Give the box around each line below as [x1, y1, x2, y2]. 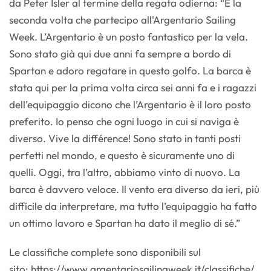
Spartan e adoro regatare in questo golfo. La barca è [9, 64, 251, 77]
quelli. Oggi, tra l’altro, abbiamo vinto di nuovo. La [9, 166, 240, 179]
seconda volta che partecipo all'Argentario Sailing [9, 13, 236, 27]
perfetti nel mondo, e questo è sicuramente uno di [9, 149, 235, 162]
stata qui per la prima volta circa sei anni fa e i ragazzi [9, 81, 256, 94]
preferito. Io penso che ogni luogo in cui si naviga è [9, 115, 239, 128]
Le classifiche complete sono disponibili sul [9, 246, 201, 259]
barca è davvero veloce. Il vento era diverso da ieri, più [9, 183, 260, 196]
